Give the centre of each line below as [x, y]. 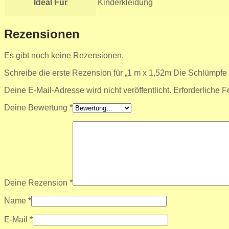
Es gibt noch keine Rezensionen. [64, 56]
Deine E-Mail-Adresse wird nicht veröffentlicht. [88, 90]
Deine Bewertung [37, 108]
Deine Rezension [37, 183]
